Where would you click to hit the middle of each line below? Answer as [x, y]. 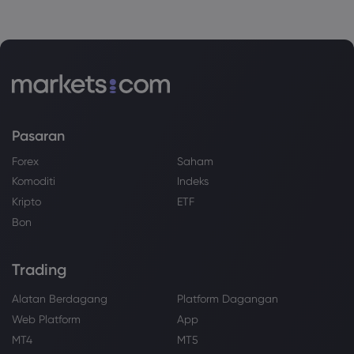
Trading [39, 269]
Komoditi [34, 181]
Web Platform [46, 320]
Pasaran [38, 136]
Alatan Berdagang [60, 299]
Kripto [26, 202]
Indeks [193, 181]
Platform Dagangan [228, 299]
